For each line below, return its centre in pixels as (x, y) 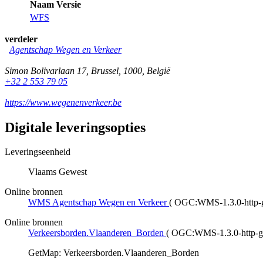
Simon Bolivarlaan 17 (45, 70)
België (159, 70)
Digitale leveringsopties (75, 127)
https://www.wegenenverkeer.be (63, 102)
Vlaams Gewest (58, 172)
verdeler (21, 39)
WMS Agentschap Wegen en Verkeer (97, 203)
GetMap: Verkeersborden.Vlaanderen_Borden (114, 253)
